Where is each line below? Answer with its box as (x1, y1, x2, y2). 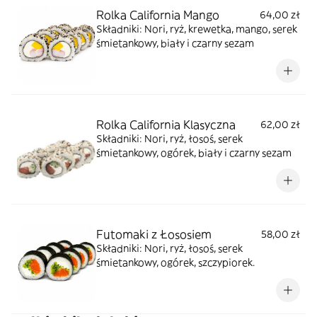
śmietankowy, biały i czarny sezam (96, 37, 254, 50)
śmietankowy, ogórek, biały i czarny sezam (96, 146, 292, 159)
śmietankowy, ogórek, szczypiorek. (96, 256, 255, 269)
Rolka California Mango (96, 8, 219, 22)
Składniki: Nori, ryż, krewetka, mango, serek (96, 23, 297, 35)
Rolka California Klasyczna (96, 117, 236, 132)
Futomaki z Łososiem (96, 227, 212, 241)
